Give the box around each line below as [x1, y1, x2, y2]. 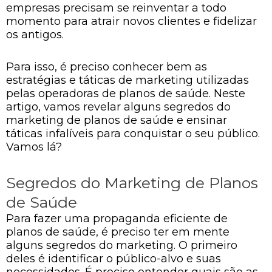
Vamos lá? [6, 140, 62, 154]
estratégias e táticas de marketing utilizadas [6, 73, 249, 87]
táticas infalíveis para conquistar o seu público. [6, 127, 260, 140]
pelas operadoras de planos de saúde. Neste [6, 87, 245, 100]
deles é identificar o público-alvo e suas [6, 251, 221, 265]
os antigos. [6, 27, 64, 41]
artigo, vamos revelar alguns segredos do [6, 100, 231, 114]
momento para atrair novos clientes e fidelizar [6, 14, 257, 28]
